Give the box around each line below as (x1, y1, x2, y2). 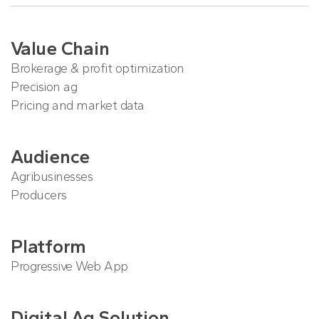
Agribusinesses (11, 169, 93, 184)
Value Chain (11, 37, 110, 60)
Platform (11, 235, 86, 258)
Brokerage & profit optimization (11, 61, 184, 76)
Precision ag (11, 79, 77, 95)
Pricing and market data (11, 98, 145, 113)
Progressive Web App (11, 258, 128, 274)
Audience (11, 145, 90, 168)
